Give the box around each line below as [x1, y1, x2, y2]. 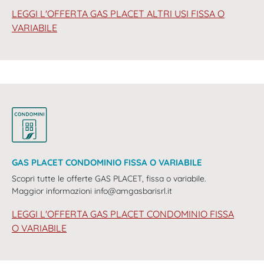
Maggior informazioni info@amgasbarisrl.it [12, 186, 172, 197]
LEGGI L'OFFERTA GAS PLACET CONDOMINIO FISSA [12, 208, 234, 220]
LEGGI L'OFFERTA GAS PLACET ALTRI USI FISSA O [12, 8, 225, 20]
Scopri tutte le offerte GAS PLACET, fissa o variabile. [12, 173, 206, 184]
